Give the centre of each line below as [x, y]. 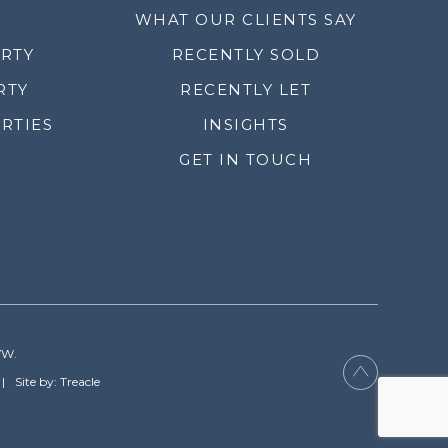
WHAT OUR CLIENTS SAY [245, 20]
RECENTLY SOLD [246, 55]
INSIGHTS [245, 125]
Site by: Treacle [57, 382]
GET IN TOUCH [246, 160]
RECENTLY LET [246, 90]
